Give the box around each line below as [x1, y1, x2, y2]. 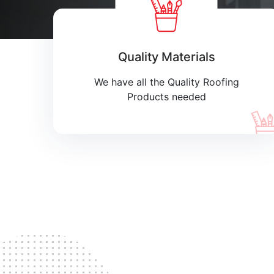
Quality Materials [117, 50, 215, 64]
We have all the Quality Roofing [94, 76, 239, 88]
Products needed [127, 91, 206, 103]
